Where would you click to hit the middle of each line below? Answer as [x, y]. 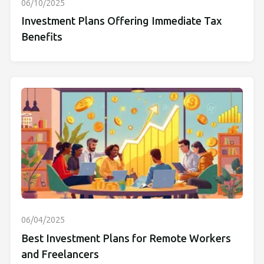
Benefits [42, 37]
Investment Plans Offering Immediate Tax [122, 22]
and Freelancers [60, 254]
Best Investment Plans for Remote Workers [126, 238]
